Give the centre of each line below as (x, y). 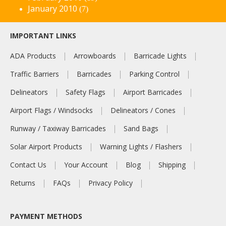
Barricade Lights (160, 55)
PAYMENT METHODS (46, 216)
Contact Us (28, 164)
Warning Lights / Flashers (141, 146)
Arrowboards (95, 55)
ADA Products (33, 55)
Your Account (86, 164)
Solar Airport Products (46, 146)
